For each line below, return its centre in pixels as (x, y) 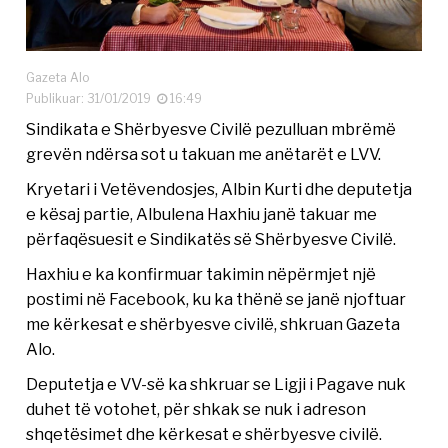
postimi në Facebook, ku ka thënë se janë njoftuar (216, 299)
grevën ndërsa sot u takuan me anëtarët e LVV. (204, 154)
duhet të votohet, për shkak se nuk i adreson (196, 409)
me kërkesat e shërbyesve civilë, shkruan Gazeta (213, 324)
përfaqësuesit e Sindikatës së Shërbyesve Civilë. (211, 239)
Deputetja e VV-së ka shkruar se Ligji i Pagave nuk (216, 384)
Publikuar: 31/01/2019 (92, 99)
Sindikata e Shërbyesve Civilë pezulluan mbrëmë (211, 129)
